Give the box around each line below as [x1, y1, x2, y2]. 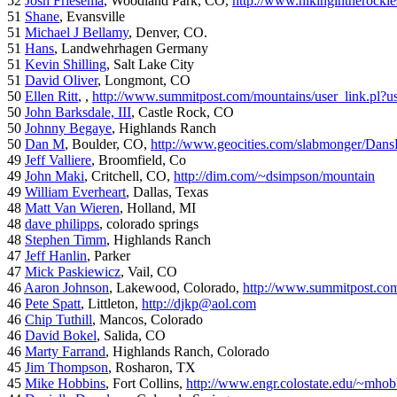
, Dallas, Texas [126, 184, 208, 200]
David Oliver [25, 73, 97, 89]
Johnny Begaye [25, 121, 112, 136]
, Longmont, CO [97, 73, 191, 89]
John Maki [25, 168, 84, 184]
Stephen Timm [25, 232, 106, 248]
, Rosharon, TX [108, 360, 196, 376]
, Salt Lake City [106, 57, 194, 73]
